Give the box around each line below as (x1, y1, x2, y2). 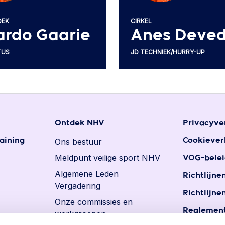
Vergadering (55, 181, 101, 191)
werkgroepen (55, 209, 106, 219)
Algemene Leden (55, 169, 119, 179)
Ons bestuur (55, 137, 102, 147)
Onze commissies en (55, 197, 133, 207)
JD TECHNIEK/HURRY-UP (131, 48, 205, 56)
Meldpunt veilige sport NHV (55, 153, 161, 163)
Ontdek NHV (55, 119, 105, 127)
